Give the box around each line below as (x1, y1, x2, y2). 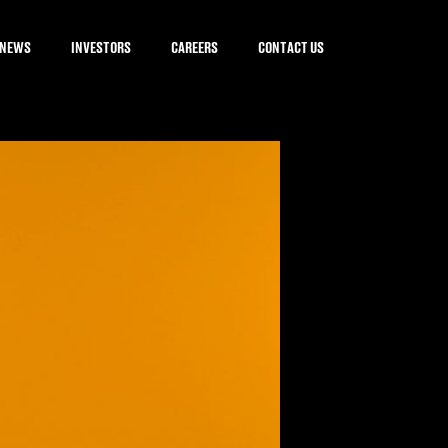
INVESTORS (71, 36, 132, 57)
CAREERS (171, 36, 219, 57)
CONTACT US (258, 36, 325, 57)
